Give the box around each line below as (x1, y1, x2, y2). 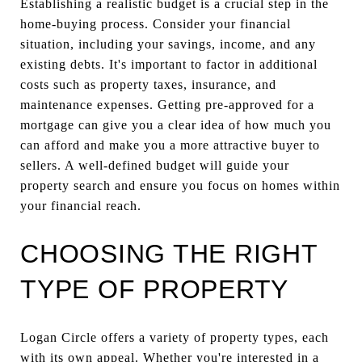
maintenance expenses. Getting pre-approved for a (20, 97, 314, 112)
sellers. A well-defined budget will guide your (20, 158, 289, 172)
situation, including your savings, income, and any (20, 36, 316, 51)
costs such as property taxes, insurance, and (20, 77, 276, 91)
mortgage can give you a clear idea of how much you (20, 117, 331, 132)
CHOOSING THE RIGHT (20, 238, 318, 268)
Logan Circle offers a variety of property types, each (20, 330, 329, 344)
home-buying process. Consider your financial (20, 16, 291, 31)
